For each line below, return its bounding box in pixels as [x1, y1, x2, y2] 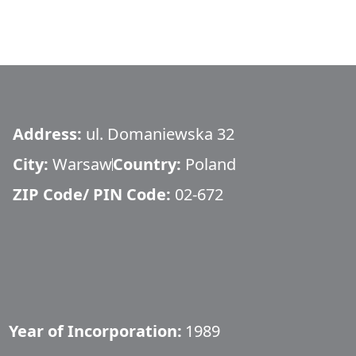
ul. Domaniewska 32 [86, 123, 234, 145]
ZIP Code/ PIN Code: [13, 184, 175, 205]
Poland [185, 153, 236, 175]
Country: [113, 153, 185, 175]
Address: [13, 123, 86, 145]
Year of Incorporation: [9, 320, 182, 342]
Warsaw [52, 153, 112, 175]
